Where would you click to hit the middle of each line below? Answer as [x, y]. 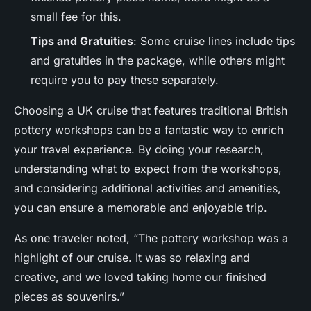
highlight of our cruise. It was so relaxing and [132, 257]
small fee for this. [76, 17]
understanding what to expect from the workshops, [148, 168]
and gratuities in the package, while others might [158, 60]
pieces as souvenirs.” [69, 296]
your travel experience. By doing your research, [139, 149]
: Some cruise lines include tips [214, 41]
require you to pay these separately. [125, 79]
